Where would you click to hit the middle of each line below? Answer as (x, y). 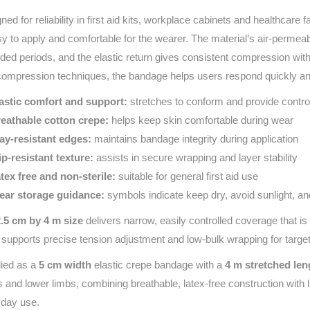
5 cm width (65, 264)
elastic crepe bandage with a (158, 264)
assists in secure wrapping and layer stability (195, 157)
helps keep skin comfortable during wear (201, 120)
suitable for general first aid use (187, 176)
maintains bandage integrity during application (195, 138)
